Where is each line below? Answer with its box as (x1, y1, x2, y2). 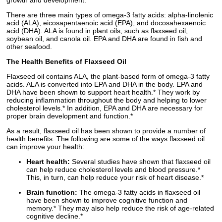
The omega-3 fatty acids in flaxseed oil (77, 188, 200, 197)
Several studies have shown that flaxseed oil (70, 158, 211, 166)
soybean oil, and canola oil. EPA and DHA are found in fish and (6, 35, 202, 43)
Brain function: (26, 188, 77, 197)
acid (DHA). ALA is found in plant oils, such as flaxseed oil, (6, 27, 188, 35)
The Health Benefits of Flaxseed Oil (6, 57, 126, 66)
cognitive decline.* (26, 212, 83, 221)
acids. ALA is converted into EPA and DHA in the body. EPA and (6, 80, 203, 89)
